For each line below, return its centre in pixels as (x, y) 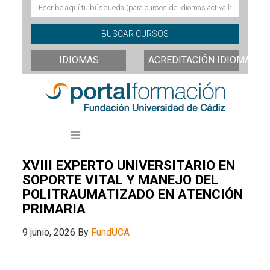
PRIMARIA (54, 208)
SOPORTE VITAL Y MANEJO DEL (121, 179)
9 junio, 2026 (49, 232)
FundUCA (111, 232)
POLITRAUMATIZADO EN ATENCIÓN (133, 194)
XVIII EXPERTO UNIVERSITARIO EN (129, 165)
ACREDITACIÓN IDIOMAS (202, 60)
